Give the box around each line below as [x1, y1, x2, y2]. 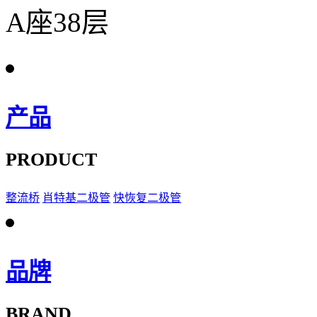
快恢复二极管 [113, 192, 181, 204]
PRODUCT [6, 149, 97, 171]
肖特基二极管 [42, 192, 110, 204]
